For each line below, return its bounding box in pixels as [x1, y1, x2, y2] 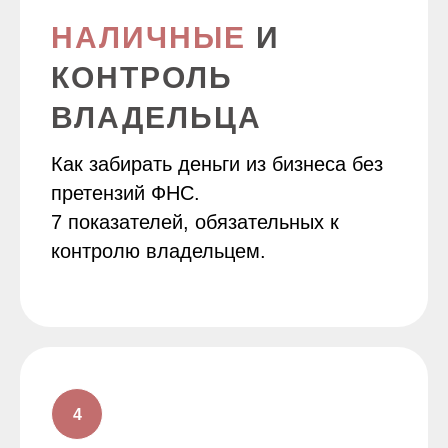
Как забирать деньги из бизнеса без [51, 153, 383, 175]
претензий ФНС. [51, 182, 200, 204]
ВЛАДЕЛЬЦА [51, 101, 262, 134]
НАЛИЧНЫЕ [51, 21, 246, 54]
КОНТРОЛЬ [51, 61, 233, 94]
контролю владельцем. [51, 240, 266, 262]
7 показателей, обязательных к [51, 211, 339, 233]
